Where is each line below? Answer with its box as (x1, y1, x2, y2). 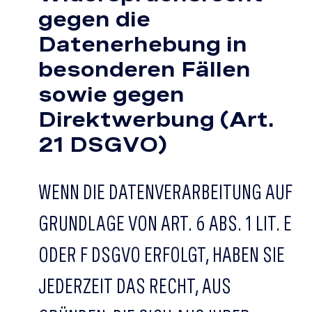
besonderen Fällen (38, 56, 251, 81)
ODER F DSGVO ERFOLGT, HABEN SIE (38, 242, 285, 267)
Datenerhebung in (38, 31, 247, 56)
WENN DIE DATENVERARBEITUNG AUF (38, 179, 292, 204)
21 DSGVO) (38, 132, 167, 157)
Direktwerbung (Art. (38, 107, 274, 132)
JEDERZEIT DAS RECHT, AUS (38, 273, 231, 298)
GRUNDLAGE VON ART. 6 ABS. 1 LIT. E (38, 210, 292, 235)
